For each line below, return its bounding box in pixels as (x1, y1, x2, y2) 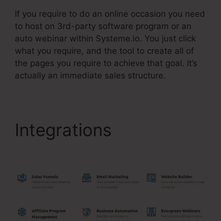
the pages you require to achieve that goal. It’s (15, 58, 197, 68)
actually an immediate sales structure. (15, 70, 166, 80)
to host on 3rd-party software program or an (15, 21, 191, 31)
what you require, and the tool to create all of (15, 45, 194, 56)
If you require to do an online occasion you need (15, 8, 205, 19)
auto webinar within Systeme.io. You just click (15, 33, 196, 43)
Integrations (15, 119, 116, 140)
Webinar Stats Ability (15, 140, 184, 161)
